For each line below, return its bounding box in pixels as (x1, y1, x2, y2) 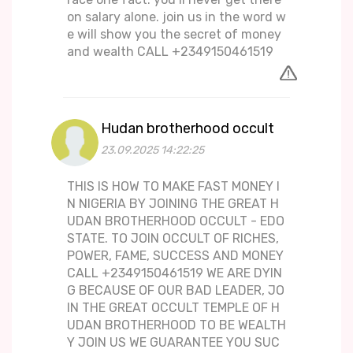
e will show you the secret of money (67, 27, 281, 43)
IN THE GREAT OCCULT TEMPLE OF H (67, 300, 280, 316)
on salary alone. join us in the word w (67, 9, 286, 25)
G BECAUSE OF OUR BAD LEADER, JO (67, 283, 284, 299)
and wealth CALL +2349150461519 (67, 44, 273, 60)
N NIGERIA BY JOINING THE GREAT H (67, 196, 279, 212)
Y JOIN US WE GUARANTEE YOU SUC (67, 335, 280, 351)
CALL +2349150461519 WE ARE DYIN (67, 266, 282, 281)
